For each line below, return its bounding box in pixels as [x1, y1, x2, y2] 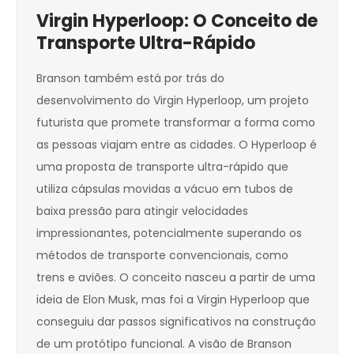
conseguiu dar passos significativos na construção [36, 314, 316, 330]
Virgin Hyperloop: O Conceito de [36, 9, 318, 34]
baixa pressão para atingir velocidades [36, 203, 248, 220]
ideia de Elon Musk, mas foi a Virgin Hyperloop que [36, 292, 310, 308]
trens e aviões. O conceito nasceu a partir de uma [36, 269, 315, 286]
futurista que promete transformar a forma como [36, 115, 315, 131]
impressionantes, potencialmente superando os [36, 225, 302, 242]
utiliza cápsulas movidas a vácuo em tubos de [36, 181, 293, 198]
